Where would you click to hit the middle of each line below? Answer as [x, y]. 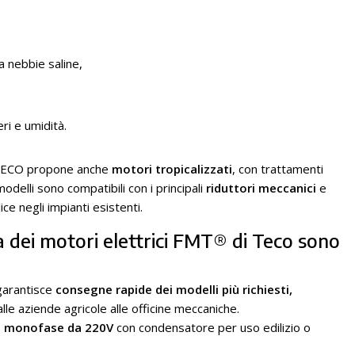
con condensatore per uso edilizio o [212, 327]
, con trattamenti [278, 168]
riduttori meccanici [261, 187]
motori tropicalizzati [172, 168]
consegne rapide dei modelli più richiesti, [174, 289]
